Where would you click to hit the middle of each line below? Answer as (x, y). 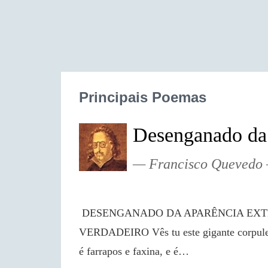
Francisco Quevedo (206, 164)
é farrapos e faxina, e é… (134, 251)
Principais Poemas (143, 97)
